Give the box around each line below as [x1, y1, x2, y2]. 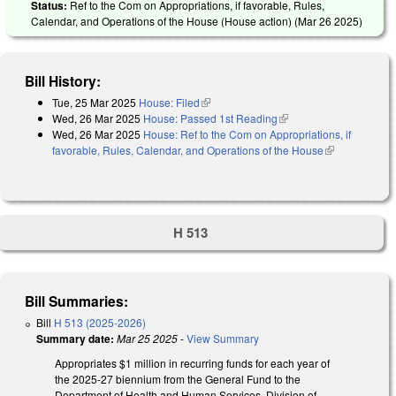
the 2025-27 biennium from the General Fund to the [55, 371, 301, 387]
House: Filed [139, 94, 200, 110]
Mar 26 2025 [298, 12, 359, 28]
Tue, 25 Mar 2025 [52, 94, 136, 110]
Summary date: [36, 331, 114, 347]
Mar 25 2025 [117, 331, 178, 346]
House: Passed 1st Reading [143, 110, 278, 126]
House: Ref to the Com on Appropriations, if [143, 126, 351, 141]
